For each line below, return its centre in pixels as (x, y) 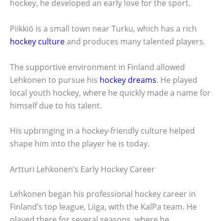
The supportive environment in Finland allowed (97, 67)
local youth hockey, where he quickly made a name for (110, 92)
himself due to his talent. (56, 105)
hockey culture (37, 41)
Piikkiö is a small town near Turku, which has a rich (103, 28)
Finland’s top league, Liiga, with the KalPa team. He (103, 206)
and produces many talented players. (135, 41)
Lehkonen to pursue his (55, 80)
